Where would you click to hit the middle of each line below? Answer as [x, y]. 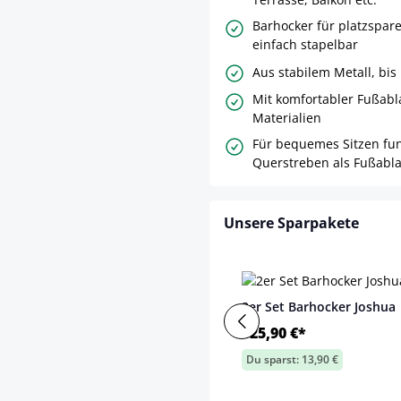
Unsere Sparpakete [291, 223]
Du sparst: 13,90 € [292, 359]
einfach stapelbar [305, 44]
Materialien [287, 118]
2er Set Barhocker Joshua [319, 307]
